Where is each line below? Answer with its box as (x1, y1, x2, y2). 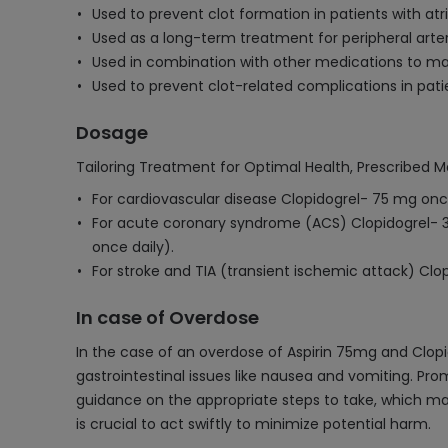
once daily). (92, 237, 174, 257)
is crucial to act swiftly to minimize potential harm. (76, 414, 431, 434)
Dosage (76, 120, 148, 145)
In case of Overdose (76, 305, 259, 330)
